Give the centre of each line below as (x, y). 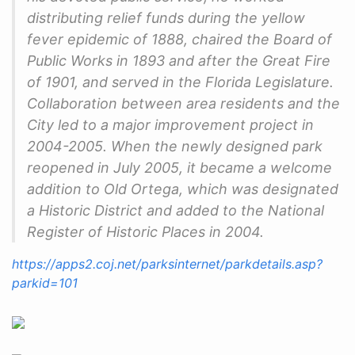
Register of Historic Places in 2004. (145, 231)
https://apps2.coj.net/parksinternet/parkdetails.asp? (167, 263)
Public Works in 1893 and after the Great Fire (179, 60)
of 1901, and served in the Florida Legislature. (180, 82)
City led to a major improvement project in (170, 124)
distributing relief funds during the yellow (166, 17)
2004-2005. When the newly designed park (175, 146)
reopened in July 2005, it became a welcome (179, 167)
